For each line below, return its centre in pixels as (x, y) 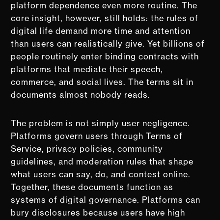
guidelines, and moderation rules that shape (102, 161)
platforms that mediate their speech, (87, 69)
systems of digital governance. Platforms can (106, 200)
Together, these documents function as (92, 187)
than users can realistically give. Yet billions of (108, 43)
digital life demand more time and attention (101, 31)
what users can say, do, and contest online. (101, 174)
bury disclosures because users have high (98, 212)
